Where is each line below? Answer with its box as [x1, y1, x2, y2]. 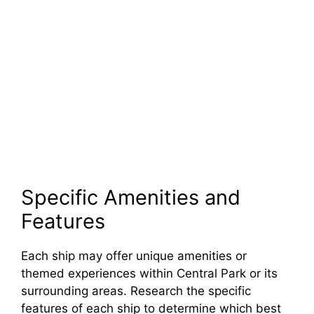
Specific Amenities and [21, 184, 240, 210]
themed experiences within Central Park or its [21, 266, 278, 280]
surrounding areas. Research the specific [21, 283, 251, 298]
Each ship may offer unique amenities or [21, 248, 247, 263]
